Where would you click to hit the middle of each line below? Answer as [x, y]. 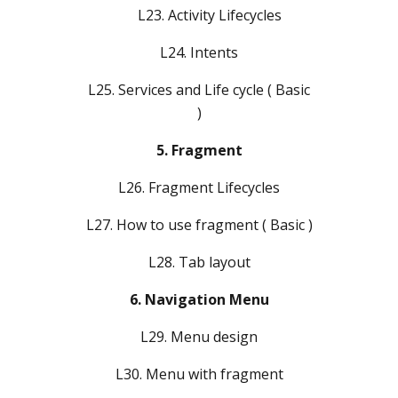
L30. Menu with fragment [199, 374]
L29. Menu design [199, 336]
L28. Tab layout [199, 262]
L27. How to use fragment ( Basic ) [199, 224]
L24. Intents [199, 52]
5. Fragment [199, 150]
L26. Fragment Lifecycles [199, 187]
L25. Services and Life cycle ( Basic [199, 89]
